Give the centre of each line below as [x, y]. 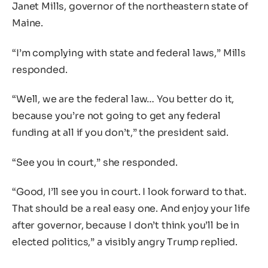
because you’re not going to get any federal [117, 116]
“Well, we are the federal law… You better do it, [123, 99]
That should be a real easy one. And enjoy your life [131, 209]
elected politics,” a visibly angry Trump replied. [125, 242]
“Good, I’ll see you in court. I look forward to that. [129, 192]
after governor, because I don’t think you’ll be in [126, 226]
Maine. [28, 23]
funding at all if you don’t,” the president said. [121, 133]
